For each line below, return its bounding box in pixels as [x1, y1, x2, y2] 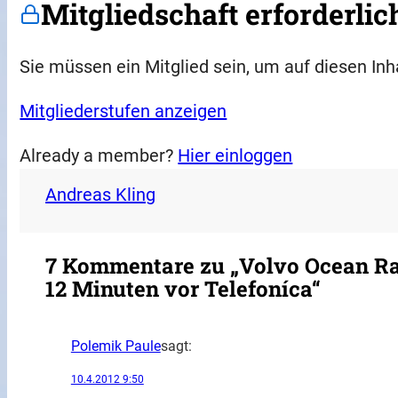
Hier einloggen [178, 144, 293, 166]
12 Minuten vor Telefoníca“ [45, 275, 322, 304]
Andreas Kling [45, 183, 156, 205]
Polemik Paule [70, 338, 161, 355]
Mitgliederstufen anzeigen [20, 99, 227, 122]
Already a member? [20, 144, 179, 166]
